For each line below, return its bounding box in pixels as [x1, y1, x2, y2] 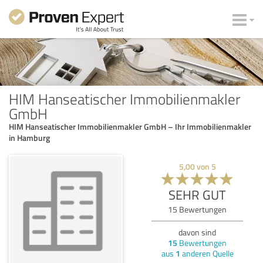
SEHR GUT [168, 185, 226, 204]
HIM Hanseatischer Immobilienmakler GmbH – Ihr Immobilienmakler [9, 120, 251, 132]
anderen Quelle [180, 247, 234, 259]
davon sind [178, 226, 216, 238]
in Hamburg [9, 131, 50, 143]
